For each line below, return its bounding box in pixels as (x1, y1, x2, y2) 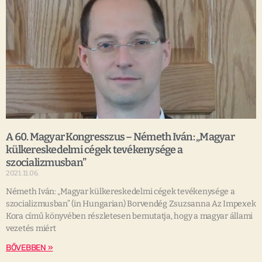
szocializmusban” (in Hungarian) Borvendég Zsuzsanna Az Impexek (6, 199, 256, 209)
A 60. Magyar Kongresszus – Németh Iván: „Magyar (6, 130, 235, 144)
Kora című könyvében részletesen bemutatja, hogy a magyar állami (6, 211, 253, 222)
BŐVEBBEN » (6, 243, 53, 253)
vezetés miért (6, 223, 56, 234)
